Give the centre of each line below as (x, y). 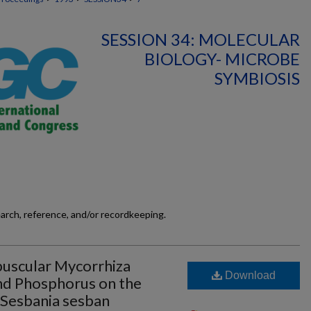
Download (249, 275)
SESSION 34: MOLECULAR (201, 39)
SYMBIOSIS (257, 78)
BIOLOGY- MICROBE (222, 59)
